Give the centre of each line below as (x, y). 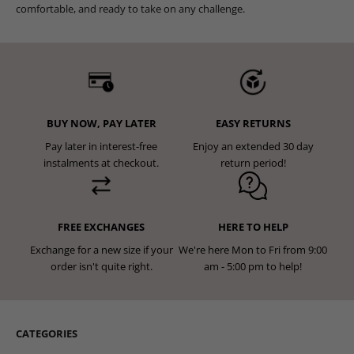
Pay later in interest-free (101, 147)
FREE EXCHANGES (101, 227)
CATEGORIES (47, 334)
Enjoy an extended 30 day (253, 147)
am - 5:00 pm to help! (253, 267)
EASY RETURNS (253, 124)
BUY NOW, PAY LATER (101, 124)
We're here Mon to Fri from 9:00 (253, 250)
